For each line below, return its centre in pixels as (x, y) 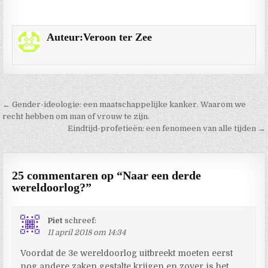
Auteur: (65, 37)
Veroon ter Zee (117, 37)
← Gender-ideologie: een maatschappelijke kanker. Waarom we (124, 104)
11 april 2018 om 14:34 (87, 232)
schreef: (81, 220)
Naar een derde (162, 175)
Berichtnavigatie (57, 105)
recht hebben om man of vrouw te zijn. (78, 116)
